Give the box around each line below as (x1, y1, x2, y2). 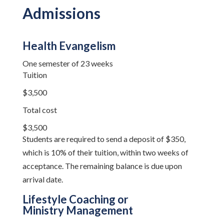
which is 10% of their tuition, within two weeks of (22, 147, 188, 157)
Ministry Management (22, 203, 133, 217)
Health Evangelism (22, 39, 115, 52)
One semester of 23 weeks (22, 58, 113, 68)
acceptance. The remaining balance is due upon (22, 161, 182, 170)
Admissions (22, 4, 100, 22)
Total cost (22, 105, 57, 114)
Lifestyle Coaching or (22, 192, 128, 206)
